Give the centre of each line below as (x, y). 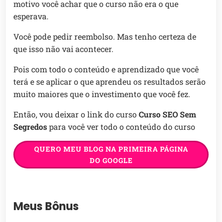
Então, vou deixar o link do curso (76, 114)
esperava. (31, 16)
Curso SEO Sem (167, 114)
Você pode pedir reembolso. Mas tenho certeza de (105, 37)
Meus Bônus (46, 207)
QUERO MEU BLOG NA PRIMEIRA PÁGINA (111, 149)
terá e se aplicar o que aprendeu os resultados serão (110, 82)
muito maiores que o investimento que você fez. (102, 94)
